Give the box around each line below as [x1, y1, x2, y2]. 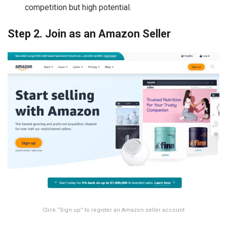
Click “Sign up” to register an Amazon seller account [43, 207, 184, 214]
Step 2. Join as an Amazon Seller [8, 27, 171, 41]
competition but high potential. [25, 3, 132, 13]
